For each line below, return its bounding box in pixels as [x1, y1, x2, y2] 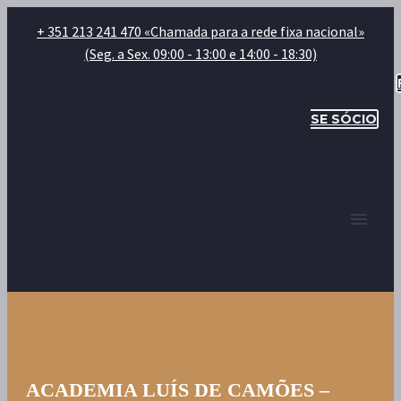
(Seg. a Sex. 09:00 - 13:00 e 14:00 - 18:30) [84, 45, 317, 63]
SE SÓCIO [310, 111, 377, 127]
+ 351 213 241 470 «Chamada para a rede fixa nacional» [37, 22, 364, 40]
